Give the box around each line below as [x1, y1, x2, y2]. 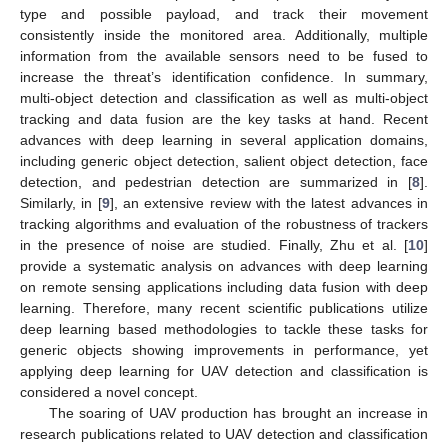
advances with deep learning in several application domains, [20, 131, 428, 148]
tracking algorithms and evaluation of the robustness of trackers [20, 215, 428, 232]
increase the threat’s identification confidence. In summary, [20, 68, 428, 85]
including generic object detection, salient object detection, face [20, 152, 428, 169]
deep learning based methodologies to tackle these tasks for [20, 320, 428, 337]
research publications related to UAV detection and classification [20, 425, 428, 442]
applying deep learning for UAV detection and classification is [20, 362, 428, 379]
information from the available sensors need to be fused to [20, 47, 428, 64]
